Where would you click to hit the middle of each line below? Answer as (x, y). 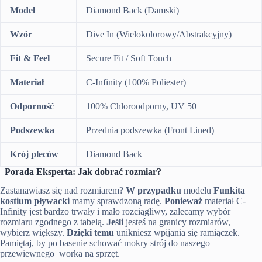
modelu (197, 191)
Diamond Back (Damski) (132, 10)
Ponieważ (183, 201)
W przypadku (154, 191)
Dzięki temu (90, 233)
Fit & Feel (30, 58)
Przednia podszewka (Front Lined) (150, 130)
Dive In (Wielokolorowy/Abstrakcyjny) (159, 34)
